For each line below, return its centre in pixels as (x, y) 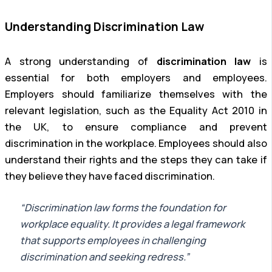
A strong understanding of (81, 62)
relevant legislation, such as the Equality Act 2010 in (136, 111)
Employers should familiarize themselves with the (136, 94)
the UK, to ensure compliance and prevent (136, 127)
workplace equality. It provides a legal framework (132, 224)
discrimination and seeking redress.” (104, 257)
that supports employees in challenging (113, 241)
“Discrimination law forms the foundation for (123, 208)
